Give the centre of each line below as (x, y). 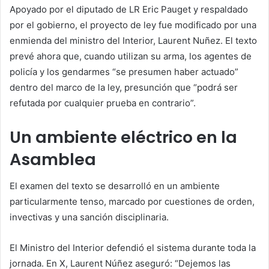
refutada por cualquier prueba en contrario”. (103, 103)
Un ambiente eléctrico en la (123, 137)
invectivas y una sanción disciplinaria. (89, 217)
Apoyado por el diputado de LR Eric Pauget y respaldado (129, 9)
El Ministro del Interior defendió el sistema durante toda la (133, 248)
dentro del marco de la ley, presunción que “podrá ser (124, 87)
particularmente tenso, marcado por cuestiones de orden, (132, 202)
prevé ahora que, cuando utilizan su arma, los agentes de (131, 56)
